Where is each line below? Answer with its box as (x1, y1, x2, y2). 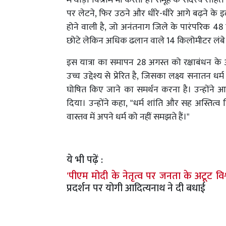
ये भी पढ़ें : (67, 151, 108, 169)
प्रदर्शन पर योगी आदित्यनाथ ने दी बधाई (67, 180, 205, 197)
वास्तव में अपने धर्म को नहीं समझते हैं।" (67, 109, 190, 125)
